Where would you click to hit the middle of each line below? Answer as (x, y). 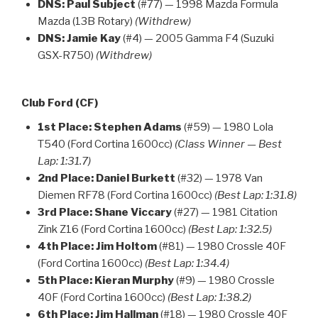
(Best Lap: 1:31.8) (255, 196)
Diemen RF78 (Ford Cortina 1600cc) (126, 196)
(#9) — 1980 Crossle (224, 281)
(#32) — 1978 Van (219, 179)
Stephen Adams (137, 127)
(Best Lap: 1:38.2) (209, 298)
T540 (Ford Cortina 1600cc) (106, 144)
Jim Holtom (126, 247)
